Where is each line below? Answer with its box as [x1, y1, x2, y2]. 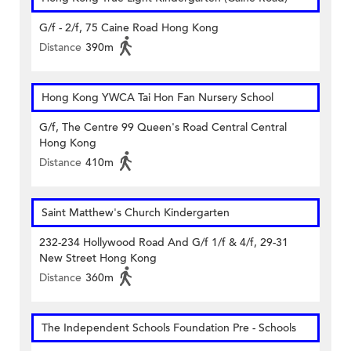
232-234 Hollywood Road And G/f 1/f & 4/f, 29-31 [39, 235, 288, 251]
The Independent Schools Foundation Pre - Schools [42, 320, 296, 336]
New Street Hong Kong [39, 251, 157, 266]
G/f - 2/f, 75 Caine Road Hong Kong [39, 20, 219, 36]
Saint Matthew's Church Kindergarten [42, 205, 230, 221]
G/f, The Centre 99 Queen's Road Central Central [39, 120, 287, 136]
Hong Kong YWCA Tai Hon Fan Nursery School [42, 90, 273, 106]
